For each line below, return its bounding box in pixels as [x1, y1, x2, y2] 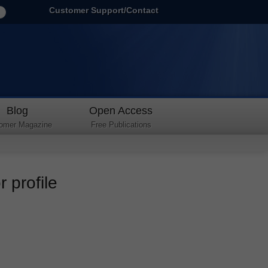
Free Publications [90, 120, 151, 129]
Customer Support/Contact [49, 5, 159, 15]
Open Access [89, 105, 153, 117]
